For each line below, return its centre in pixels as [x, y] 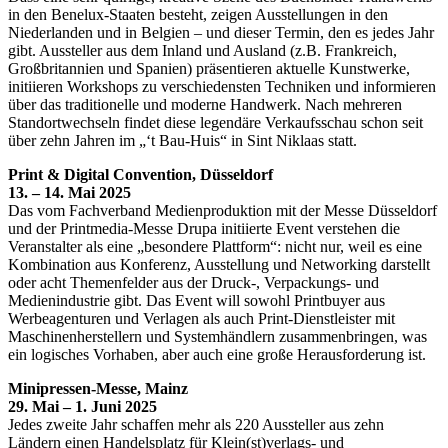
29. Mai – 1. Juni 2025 [82, 406]
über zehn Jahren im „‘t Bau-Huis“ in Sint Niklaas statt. [182, 140]
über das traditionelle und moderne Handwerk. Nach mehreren [205, 104]
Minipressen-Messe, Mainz [98, 388]
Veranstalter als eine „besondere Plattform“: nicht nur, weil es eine [215, 246]
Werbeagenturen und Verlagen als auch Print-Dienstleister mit [201, 318]
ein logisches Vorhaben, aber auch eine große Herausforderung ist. [217, 354]
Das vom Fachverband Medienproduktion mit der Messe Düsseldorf [222, 210]
